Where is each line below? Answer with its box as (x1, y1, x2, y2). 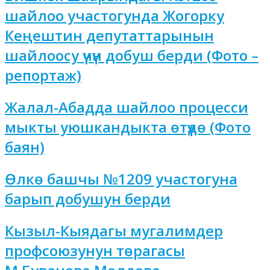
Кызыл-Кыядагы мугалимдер (5, 220, 223, 240)
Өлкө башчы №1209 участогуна (5, 168, 237, 189)
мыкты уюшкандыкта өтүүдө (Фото (5, 116, 251, 137)
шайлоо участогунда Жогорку (5, 5, 224, 25)
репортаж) (5, 64, 81, 85)
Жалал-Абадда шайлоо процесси (5, 96, 248, 117)
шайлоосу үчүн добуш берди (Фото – (5, 45, 259, 65)
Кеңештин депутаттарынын (5, 25, 214, 45)
